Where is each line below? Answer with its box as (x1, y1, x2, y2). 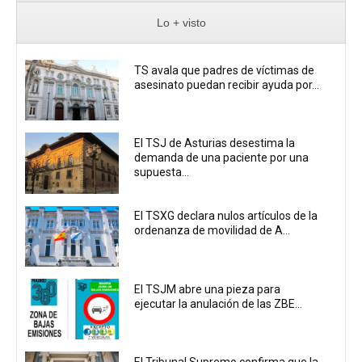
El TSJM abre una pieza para (134, 282, 281, 296)
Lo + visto (156, 16, 206, 30)
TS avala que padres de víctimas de (134, 63, 315, 77)
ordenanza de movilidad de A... (134, 224, 291, 238)
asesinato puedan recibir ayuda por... (134, 78, 320, 91)
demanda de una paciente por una (134, 151, 309, 165)
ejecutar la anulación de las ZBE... (134, 297, 303, 310)
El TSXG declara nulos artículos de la (134, 209, 318, 223)
